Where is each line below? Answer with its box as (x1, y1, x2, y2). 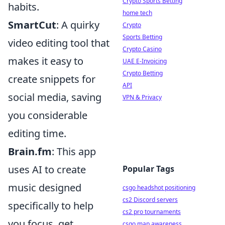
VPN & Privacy (123, 93, 162, 101)
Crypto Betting (123, 69, 163, 77)
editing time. (8, 127, 66, 140)
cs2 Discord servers (123, 195, 178, 204)
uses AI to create (8, 163, 86, 176)
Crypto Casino (123, 45, 162, 53)
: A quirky (56, 18, 99, 32)
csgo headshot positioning (123, 183, 195, 192)
